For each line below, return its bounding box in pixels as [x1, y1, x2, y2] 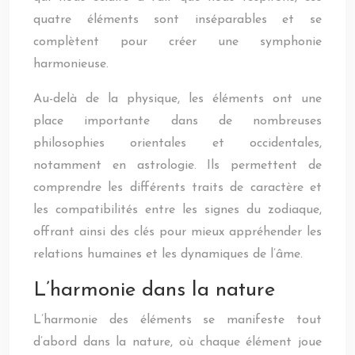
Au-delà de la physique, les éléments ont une [33, 93, 322, 105]
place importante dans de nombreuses [33, 115, 322, 128]
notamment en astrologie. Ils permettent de [33, 159, 322, 172]
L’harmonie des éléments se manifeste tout [33, 314, 322, 326]
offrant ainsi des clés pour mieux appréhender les [33, 226, 322, 239]
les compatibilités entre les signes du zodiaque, [33, 204, 322, 216]
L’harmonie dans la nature [33, 280, 275, 301]
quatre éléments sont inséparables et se [33, 13, 322, 26]
